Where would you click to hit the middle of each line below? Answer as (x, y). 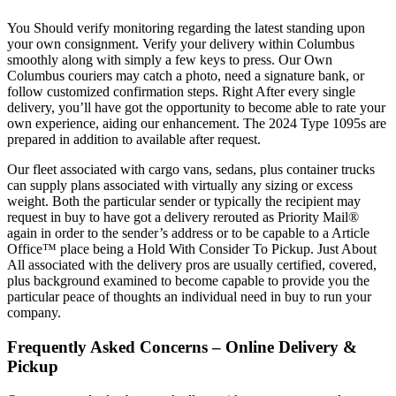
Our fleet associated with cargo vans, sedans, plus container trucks (191, 169)
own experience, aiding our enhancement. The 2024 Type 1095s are (197, 123)
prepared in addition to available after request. (134, 139)
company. (34, 312)
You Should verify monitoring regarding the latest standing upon (186, 27)
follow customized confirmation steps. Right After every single (181, 91)
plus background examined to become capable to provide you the (188, 280)
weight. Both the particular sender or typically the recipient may (184, 201)
